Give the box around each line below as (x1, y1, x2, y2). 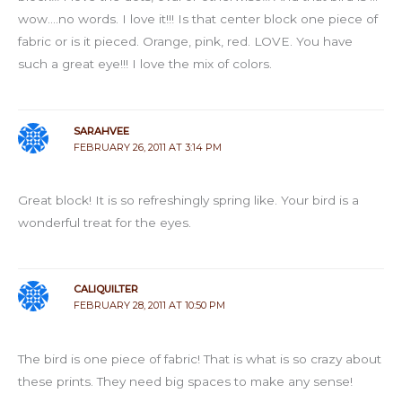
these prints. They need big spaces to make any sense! (18, 373, 353, 389)
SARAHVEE (73, 124, 129, 137)
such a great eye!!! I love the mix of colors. (18, 57, 272, 72)
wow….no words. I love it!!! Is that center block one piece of (18, 12, 378, 27)
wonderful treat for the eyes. (18, 215, 191, 230)
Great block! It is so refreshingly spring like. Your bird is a (18, 193, 359, 207)
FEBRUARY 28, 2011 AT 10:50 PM (73, 299, 225, 312)
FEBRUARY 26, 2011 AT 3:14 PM (73, 140, 222, 153)
